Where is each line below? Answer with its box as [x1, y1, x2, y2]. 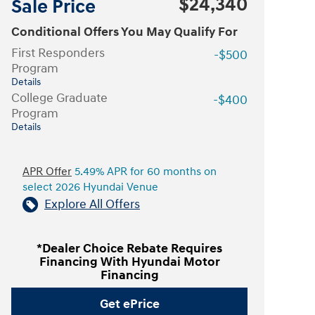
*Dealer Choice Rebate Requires [37, 240, 222, 257]
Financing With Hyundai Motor [39, 254, 220, 270]
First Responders [11, 45, 105, 61]
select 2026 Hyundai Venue [22, 181, 158, 194]
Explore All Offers [44, 196, 140, 212]
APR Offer [22, 165, 72, 179]
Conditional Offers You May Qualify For [11, 24, 238, 40]
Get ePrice [99, 295, 160, 312]
